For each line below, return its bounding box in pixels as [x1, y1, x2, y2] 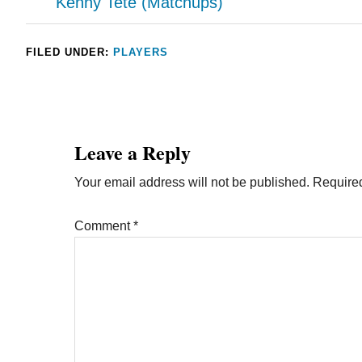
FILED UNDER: [26, 46, 113, 58]
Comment [74, 219, 133, 233]
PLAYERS [113, 46, 168, 58]
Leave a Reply [74, 138, 191, 166]
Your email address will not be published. [74, 175, 309, 189]
